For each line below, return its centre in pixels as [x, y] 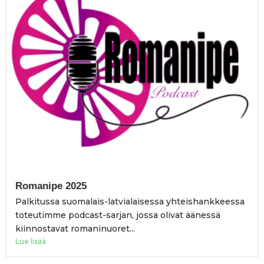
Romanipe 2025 [51, 186]
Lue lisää [31, 241]
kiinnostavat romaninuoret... [75, 228]
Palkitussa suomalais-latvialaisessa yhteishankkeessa [130, 201]
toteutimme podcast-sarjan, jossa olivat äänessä [118, 215]
